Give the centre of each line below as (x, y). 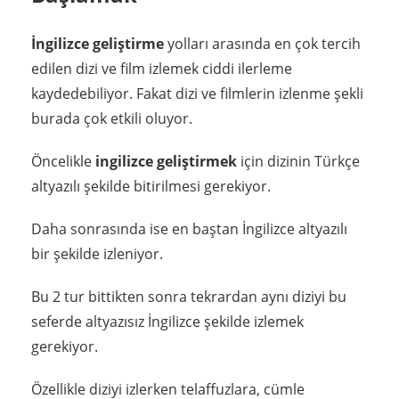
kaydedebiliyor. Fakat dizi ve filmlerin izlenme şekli (197, 93)
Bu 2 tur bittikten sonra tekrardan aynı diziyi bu (189, 296)
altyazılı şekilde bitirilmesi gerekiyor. (151, 186)
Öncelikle (61, 161)
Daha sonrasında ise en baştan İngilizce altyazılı (189, 228)
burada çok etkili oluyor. (112, 118)
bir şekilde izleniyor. (97, 253)
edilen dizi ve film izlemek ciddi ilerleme (162, 68)
